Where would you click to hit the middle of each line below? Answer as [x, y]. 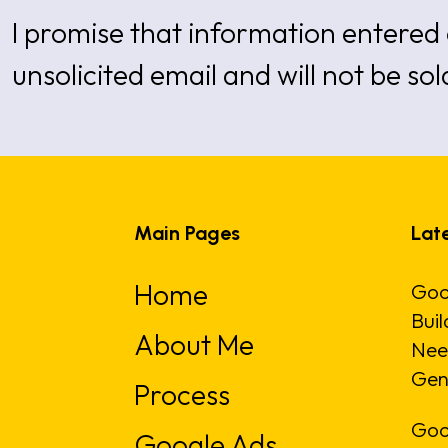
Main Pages [187, 233]
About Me [194, 345]
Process [182, 395]
